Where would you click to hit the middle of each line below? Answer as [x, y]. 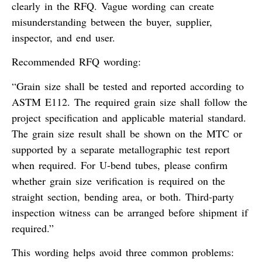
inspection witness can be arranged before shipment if [130, 212]
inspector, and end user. [63, 37]
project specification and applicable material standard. [129, 117]
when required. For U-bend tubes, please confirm [120, 165]
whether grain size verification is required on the [118, 180]
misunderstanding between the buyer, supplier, [112, 21]
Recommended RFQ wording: [76, 62]
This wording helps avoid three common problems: [123, 252]
